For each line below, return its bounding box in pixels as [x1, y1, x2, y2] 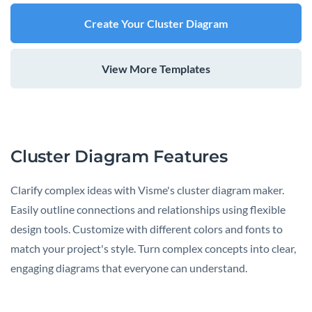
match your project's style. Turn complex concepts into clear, [10, 242, 296, 256]
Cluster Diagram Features [10, 146, 228, 167]
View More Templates [102, 62, 210, 76]
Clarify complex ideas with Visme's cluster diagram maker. [10, 183, 284, 197]
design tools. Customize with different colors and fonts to [10, 222, 283, 236]
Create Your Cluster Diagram [84, 17, 228, 31]
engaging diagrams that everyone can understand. [10, 261, 247, 275]
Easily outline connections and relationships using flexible [10, 203, 286, 217]
